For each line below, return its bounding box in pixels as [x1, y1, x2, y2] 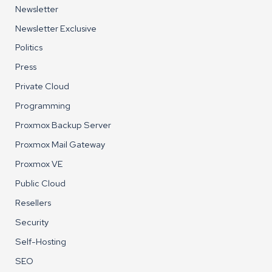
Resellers [15, 196, 52, 208]
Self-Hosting [15, 235, 67, 247]
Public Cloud [15, 177, 66, 189]
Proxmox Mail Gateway [15, 138, 106, 151]
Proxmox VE [15, 158, 64, 170]
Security [15, 216, 49, 228]
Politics [15, 41, 43, 53]
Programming [15, 100, 71, 112]
